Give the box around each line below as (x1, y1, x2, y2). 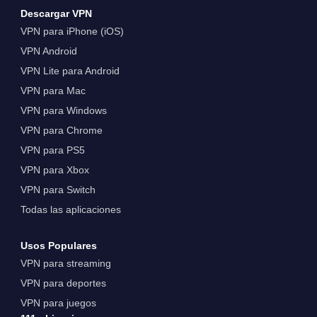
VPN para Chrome (20, 124, 103, 136)
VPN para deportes (20, 277, 106, 289)
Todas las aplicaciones (20, 203, 121, 215)
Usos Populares (20, 239, 97, 251)
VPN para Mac (20, 84, 86, 96)
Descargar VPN (20, 7, 92, 19)
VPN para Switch (20, 183, 96, 195)
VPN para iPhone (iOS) (20, 25, 124, 37)
